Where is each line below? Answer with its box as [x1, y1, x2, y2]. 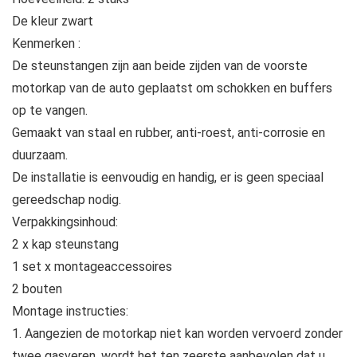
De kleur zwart [12, 13, 93, 29]
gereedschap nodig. [12, 191, 121, 207]
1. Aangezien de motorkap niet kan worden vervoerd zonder [12, 325, 343, 341]
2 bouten [12, 280, 62, 296]
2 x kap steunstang [12, 236, 119, 252]
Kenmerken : [12, 35, 80, 51]
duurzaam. [12, 147, 68, 163]
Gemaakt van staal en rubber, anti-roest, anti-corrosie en [12, 124, 325, 140]
